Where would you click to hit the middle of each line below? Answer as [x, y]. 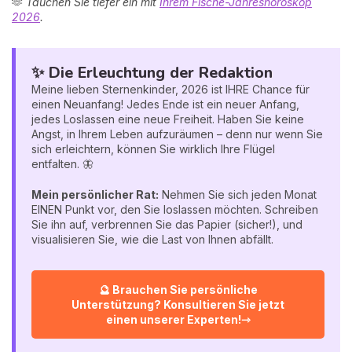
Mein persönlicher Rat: [95, 194]
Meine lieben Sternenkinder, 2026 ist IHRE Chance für [170, 89]
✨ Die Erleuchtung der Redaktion [152, 72]
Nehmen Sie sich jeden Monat [238, 194]
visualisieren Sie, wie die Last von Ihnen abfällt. [152, 239]
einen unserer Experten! [173, 319]
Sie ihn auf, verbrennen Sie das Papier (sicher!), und [167, 224]
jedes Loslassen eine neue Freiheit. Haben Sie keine [168, 119]
